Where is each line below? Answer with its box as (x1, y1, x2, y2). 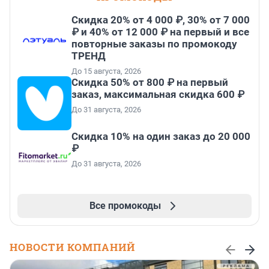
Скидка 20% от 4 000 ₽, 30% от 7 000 (71, 14, 250, 26)
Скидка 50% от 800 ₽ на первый (71, 76, 228, 89)
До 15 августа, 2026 (71, 67, 141, 76)
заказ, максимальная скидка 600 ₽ (71, 88, 244, 101)
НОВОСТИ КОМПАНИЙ (10, 240, 135, 255)
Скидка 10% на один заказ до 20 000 (71, 130, 250, 143)
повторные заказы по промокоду (71, 38, 237, 50)
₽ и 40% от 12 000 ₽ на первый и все (71, 26, 249, 38)
